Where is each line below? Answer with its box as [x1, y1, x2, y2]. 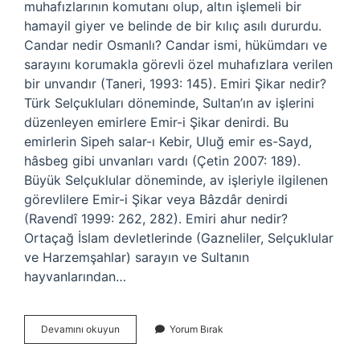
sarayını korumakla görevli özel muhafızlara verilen [24, 56, 333, 72]
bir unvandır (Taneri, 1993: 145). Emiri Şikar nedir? [24, 76, 326, 92]
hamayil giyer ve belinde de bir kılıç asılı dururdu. [24, 18, 321, 34]
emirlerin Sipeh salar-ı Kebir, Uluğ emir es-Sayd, [24, 133, 312, 149]
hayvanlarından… [24, 268, 126, 284]
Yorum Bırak [170, 323, 223, 335]
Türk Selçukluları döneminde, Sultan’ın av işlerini [24, 95, 314, 111]
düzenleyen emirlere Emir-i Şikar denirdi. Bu [24, 114, 288, 130]
